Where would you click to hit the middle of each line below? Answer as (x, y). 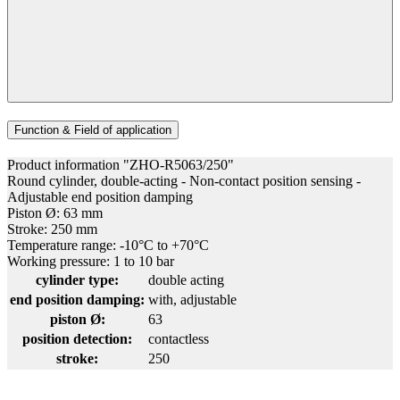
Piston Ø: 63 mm (55, 212)
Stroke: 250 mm (52, 229)
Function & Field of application (93, 130)
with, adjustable (192, 299)
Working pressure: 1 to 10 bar (91, 261)
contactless (179, 338)
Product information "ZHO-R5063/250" (121, 164)
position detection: (77, 338)
